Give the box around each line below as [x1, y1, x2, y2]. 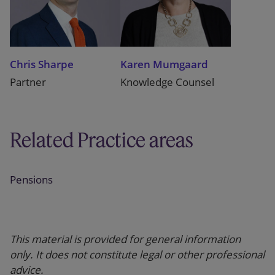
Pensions [10, 172, 53, 187]
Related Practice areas [10, 127, 193, 153]
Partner [10, 75, 46, 89]
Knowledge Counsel [120, 75, 214, 89]
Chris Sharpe [10, 57, 74, 71]
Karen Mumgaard [120, 57, 208, 71]
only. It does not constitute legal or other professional [10, 247, 265, 261]
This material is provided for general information [10, 232, 241, 246]
